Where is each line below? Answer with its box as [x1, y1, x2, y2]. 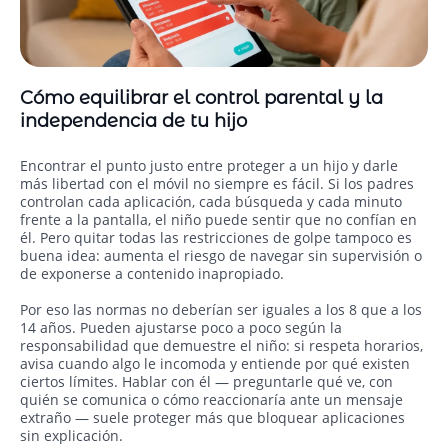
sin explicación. [20, 426, 123, 446]
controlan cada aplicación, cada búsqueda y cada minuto [20, 192, 402, 212]
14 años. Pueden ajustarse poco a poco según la [20, 318, 342, 338]
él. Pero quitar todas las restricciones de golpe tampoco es [20, 228, 412, 248]
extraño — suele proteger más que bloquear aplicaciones [20, 408, 405, 428]
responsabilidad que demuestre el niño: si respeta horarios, [20, 336, 423, 356]
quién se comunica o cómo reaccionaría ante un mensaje [20, 390, 403, 410]
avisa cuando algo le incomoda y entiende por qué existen [20, 354, 410, 374]
